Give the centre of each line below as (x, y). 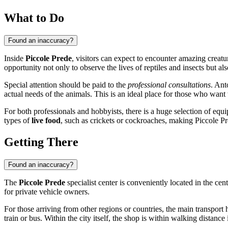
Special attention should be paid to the (66, 84)
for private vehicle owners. (47, 191)
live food (46, 120)
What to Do (34, 18)
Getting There (41, 142)
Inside (15, 58)
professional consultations (169, 84)
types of (18, 120)
